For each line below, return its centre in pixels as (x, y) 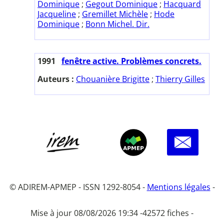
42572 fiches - (168, 213)
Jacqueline (57, 14)
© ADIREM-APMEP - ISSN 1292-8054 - (78, 187)
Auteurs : (57, 79)
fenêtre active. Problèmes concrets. (131, 61)
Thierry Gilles (180, 79)
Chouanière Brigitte (113, 79)
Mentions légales (178, 187)
